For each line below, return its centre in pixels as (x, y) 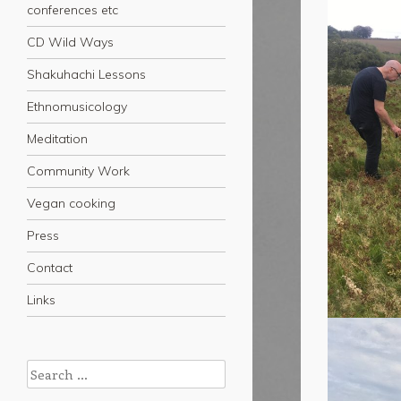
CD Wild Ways (70, 43)
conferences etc (73, 10)
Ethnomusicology (77, 107)
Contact (50, 268)
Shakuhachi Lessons (86, 75)
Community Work (78, 171)
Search (47, 371)
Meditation (57, 139)
